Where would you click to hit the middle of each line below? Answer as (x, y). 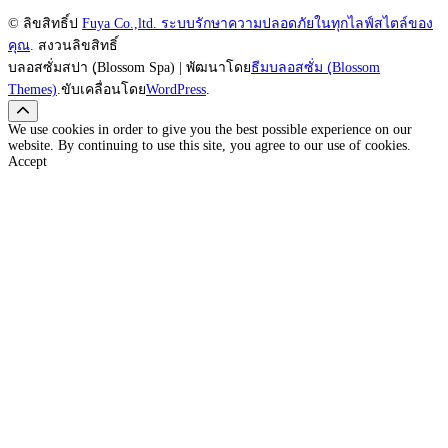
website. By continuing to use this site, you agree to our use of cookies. (209, 145)
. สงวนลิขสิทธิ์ (74, 45)
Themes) (32, 89)
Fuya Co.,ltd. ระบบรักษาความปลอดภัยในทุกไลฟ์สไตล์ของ (257, 23)
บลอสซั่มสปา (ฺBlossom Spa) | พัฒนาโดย (129, 67)
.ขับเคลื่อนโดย (101, 89)
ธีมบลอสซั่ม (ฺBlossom (315, 67)
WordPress (176, 89)
